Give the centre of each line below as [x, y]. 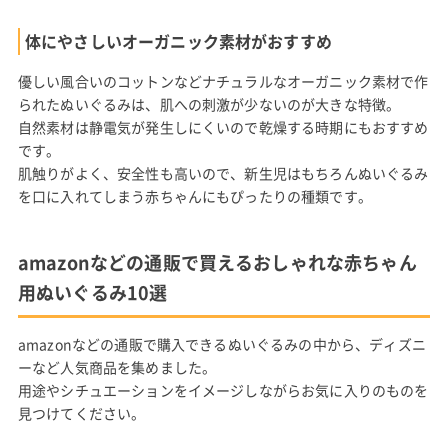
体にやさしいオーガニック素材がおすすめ [178, 40]
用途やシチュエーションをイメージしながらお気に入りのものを [223, 389]
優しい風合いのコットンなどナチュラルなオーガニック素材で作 [223, 80]
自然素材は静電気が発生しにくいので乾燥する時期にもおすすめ [223, 126]
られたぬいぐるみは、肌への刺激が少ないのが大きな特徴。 [209, 103]
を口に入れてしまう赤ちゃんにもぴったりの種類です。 [194, 195]
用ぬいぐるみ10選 [92, 292]
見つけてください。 [81, 412]
